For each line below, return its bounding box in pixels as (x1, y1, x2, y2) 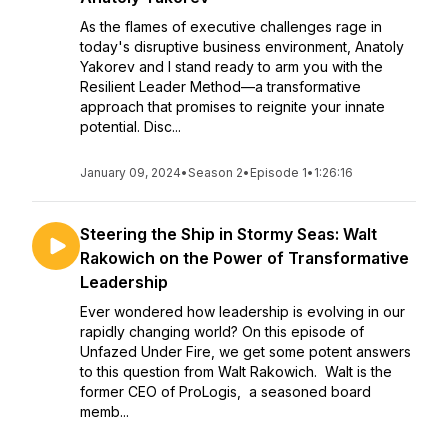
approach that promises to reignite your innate (80, 98, 385, 115)
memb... (80, 403, 129, 420)
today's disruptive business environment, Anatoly (80, 38, 404, 55)
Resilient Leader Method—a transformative (80, 78, 361, 95)
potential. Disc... (80, 118, 181, 135)
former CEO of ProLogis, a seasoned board (80, 383, 371, 400)
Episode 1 (250, 165, 307, 180)
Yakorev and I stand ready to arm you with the (80, 58, 383, 75)
